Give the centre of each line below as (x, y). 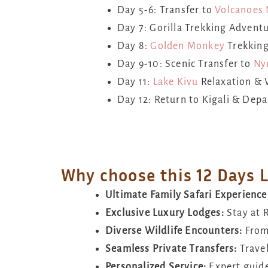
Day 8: (134, 46)
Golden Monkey (188, 46)
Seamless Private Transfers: (171, 249)
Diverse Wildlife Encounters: (175, 231)
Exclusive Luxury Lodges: (166, 213)
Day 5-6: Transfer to (166, 10)
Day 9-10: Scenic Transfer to (185, 64)
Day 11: (135, 82)
